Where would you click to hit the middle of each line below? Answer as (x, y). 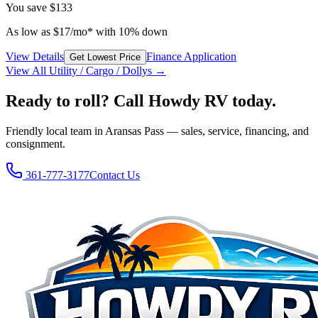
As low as (29, 32)
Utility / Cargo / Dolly (98, 71)
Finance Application (191, 57)
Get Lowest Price (105, 57)
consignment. (35, 144)
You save (28, 8)
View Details (35, 57)
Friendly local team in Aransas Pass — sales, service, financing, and (157, 131)
